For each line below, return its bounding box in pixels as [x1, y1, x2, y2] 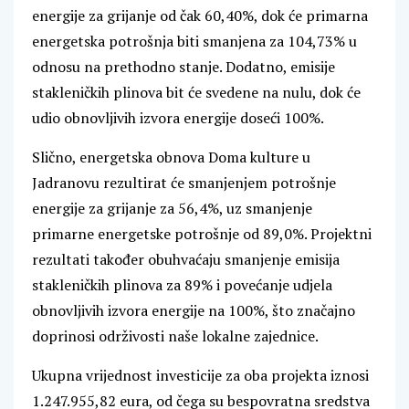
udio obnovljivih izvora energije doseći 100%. [32, 108, 324, 129]
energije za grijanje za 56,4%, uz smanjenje [32, 198, 312, 219]
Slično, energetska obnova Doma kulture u [32, 147, 310, 168]
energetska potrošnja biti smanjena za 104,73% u [32, 31, 357, 52]
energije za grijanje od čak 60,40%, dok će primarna [32, 5, 368, 26]
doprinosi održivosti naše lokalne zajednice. [32, 326, 319, 347]
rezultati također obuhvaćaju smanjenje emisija [32, 249, 340, 270]
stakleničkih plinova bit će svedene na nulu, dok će [32, 82, 361, 103]
